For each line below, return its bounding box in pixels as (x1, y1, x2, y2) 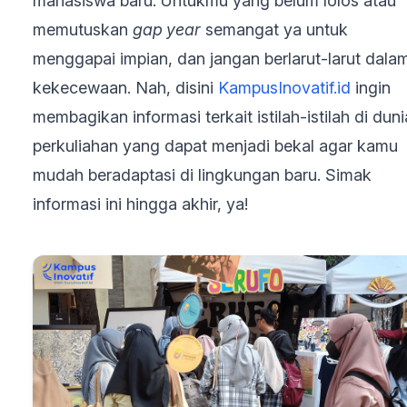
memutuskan (33, 20, 133, 39)
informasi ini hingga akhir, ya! (33, 194, 248, 213)
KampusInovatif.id (218, 78, 351, 97)
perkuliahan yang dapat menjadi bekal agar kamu (33, 136, 398, 155)
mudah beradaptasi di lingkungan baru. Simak (33, 165, 372, 184)
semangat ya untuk (201, 20, 348, 39)
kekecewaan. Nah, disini (33, 78, 218, 97)
